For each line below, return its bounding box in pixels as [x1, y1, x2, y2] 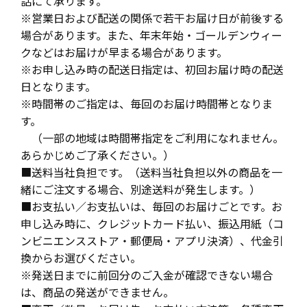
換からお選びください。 [21, 249, 141, 267]
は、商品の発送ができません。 [21, 284, 174, 301]
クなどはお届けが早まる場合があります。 [21, 44, 228, 61]
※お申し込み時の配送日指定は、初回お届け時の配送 [21, 61, 284, 78]
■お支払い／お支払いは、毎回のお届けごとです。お [21, 198, 282, 215]
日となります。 [21, 78, 96, 95]
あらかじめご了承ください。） [21, 147, 174, 164]
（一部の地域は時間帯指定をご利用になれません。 [21, 130, 284, 147]
